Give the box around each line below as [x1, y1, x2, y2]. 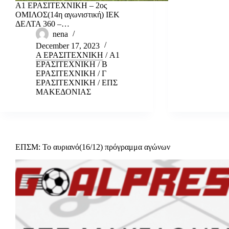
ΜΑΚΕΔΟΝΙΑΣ [36, 87, 91, 96]
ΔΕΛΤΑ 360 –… [15, 19, 70, 28]
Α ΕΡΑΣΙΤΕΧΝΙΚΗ [36, 50, 103, 59]
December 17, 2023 [36, 41, 100, 50]
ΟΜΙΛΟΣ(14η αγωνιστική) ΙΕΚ [15, 10, 120, 19]
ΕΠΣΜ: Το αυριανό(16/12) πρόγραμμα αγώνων [15, 142, 170, 151]
